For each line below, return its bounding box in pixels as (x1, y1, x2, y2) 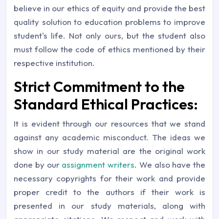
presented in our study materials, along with (14, 200, 205, 211)
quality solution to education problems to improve (14, 17, 205, 27)
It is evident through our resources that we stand (14, 118, 205, 129)
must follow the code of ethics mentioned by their (14, 44, 205, 54)
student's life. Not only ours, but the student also (14, 30, 205, 41)
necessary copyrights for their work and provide (14, 173, 205, 183)
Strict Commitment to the (14, 77, 185, 96)
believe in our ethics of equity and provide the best (14, 3, 205, 13)
